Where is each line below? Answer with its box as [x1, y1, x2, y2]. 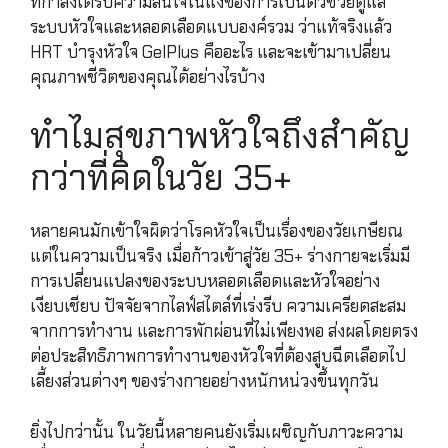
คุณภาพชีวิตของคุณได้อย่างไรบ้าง [30, 65, 265, 88]
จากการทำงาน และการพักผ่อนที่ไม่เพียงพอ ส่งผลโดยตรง [30, 320, 418, 343]
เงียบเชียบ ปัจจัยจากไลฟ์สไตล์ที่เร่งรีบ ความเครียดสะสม [30, 295, 406, 318]
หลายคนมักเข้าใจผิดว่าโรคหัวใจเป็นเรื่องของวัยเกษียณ [30, 220, 403, 243]
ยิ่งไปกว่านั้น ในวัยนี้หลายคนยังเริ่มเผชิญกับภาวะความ [30, 420, 403, 443]
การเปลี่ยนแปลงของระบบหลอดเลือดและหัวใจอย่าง [30, 270, 380, 293]
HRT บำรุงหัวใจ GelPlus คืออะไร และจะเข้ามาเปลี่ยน [30, 40, 391, 63]
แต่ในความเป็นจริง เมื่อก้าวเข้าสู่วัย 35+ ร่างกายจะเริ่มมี [30, 245, 410, 268]
